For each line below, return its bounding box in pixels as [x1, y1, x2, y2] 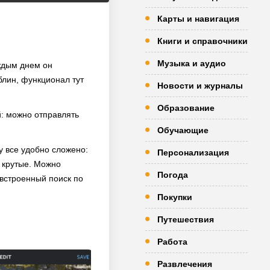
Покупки [157, 192, 192, 202]
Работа [157, 237, 187, 246]
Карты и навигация [157, 14, 239, 24]
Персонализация [157, 148, 229, 157]
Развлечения [157, 259, 212, 269]
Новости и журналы [157, 81, 243, 90]
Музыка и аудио [157, 58, 226, 68]
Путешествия [157, 215, 214, 224]
